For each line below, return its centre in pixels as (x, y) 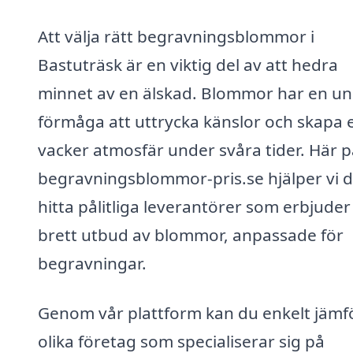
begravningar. (92, 263)
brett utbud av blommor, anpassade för (191, 234)
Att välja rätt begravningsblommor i (176, 36)
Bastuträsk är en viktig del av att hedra (188, 64)
